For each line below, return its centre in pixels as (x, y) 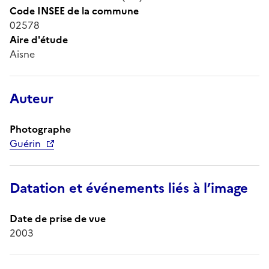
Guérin (25, 143)
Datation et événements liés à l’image (129, 188)
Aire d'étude (39, 39)
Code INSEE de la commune (74, 11)
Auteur (32, 98)
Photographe (40, 129)
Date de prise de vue (58, 218)
